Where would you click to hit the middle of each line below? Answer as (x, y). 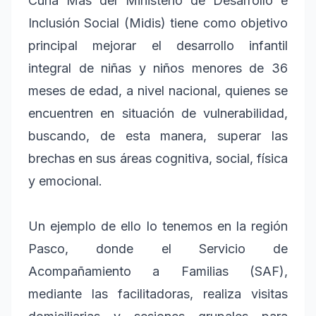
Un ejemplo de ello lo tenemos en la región (158, 226)
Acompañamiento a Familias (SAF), (158, 271)
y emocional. (65, 181)
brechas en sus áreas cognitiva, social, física (158, 158)
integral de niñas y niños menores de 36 (158, 68)
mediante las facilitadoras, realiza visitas (158, 293)
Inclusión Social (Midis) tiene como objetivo (158, 23)
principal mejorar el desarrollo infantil (158, 45)
